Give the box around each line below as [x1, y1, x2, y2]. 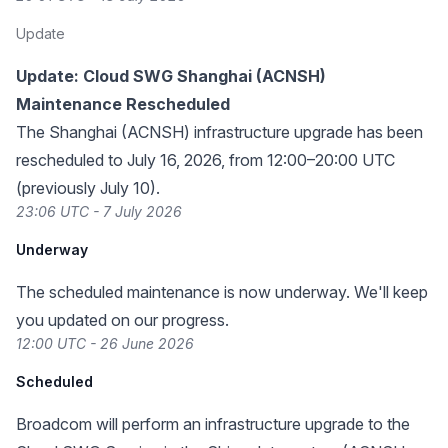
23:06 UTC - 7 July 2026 [16, 203, 182, 220]
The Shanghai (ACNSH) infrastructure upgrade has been [16, 122, 423, 142]
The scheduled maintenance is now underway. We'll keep [16, 282, 428, 302]
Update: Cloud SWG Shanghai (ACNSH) [16, 66, 326, 86]
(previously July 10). [16, 178, 160, 198]
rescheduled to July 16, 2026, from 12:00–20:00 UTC [16, 150, 395, 170]
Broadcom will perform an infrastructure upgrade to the [16, 414, 410, 434]
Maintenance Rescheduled [16, 94, 230, 114]
